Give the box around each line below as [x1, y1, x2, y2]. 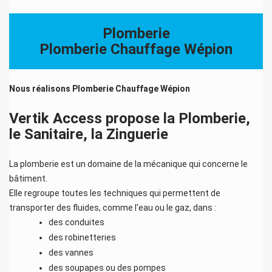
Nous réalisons [9, 83, 72, 93]
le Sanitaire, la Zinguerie [9, 125, 168, 143]
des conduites [49, 217, 104, 227]
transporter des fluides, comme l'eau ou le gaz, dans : [9, 202, 216, 212]
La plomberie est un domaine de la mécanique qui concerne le [9, 158, 248, 169]
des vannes [49, 247, 93, 257]
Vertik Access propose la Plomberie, [9, 109, 250, 127]
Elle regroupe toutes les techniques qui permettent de [9, 188, 220, 198]
